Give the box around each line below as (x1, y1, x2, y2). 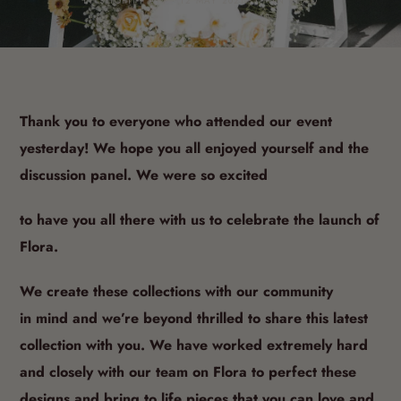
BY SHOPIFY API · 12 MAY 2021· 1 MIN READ (82, 5, 319, 20)
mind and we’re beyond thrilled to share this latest (36, 320, 368, 341)
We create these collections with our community (20, 293, 333, 314)
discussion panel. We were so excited (20, 176, 268, 198)
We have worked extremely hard (149, 346, 368, 368)
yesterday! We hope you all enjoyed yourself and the (20, 149, 369, 171)
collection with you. (20, 346, 149, 368)
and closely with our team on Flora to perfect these (20, 373, 356, 395)
